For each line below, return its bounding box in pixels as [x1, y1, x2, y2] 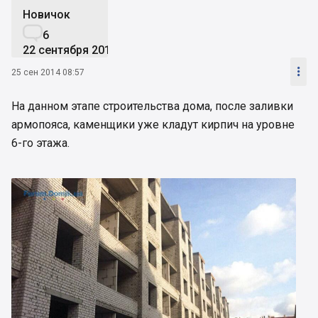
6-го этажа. [11, 136, 70, 150]
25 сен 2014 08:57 [11, 67, 84, 77]
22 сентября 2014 [23, 43, 117, 57]
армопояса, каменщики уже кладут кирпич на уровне [11, 118, 295, 132]
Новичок [23, 8, 70, 22]
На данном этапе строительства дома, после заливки [11, 99, 293, 114]
